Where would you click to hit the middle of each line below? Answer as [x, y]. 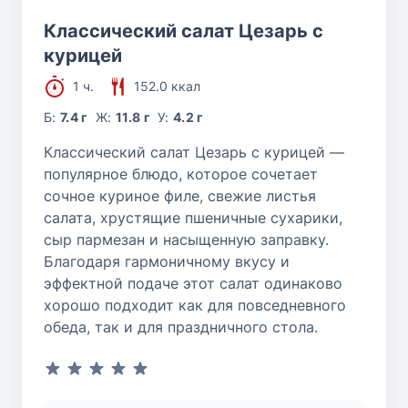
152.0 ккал [167, 87]
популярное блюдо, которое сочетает [181, 174]
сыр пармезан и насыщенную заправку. [186, 240]
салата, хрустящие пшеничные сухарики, [193, 218]
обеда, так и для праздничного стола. [181, 327]
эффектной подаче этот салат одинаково [193, 284]
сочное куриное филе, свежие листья [180, 196]
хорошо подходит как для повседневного [195, 306]
